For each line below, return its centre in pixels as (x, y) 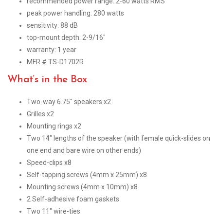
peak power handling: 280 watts (75, 13)
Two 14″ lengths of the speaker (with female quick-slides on (118, 138)
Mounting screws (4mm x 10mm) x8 (82, 187)
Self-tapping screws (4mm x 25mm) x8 (87, 174)
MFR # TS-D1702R (55, 62)
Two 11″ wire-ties (54, 211)
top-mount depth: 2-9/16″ (66, 37)
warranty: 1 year (52, 49)
